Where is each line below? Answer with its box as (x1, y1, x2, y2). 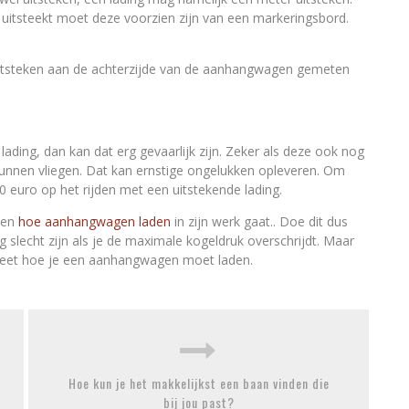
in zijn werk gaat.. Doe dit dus (171, 213, 348, 230)
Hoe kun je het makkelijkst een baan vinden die (68, 373, 330, 393)
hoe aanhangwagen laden (18, 213, 171, 230)
